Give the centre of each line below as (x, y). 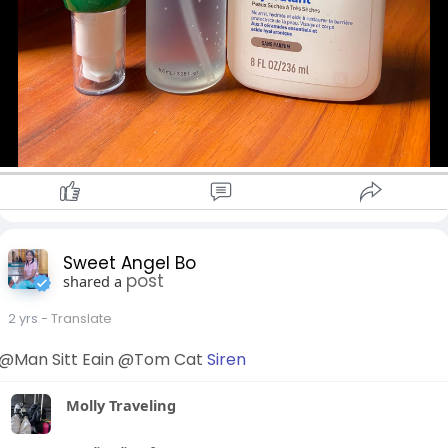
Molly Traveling (121, 404)
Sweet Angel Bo (130, 262)
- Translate (77, 318)
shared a (93, 280)
